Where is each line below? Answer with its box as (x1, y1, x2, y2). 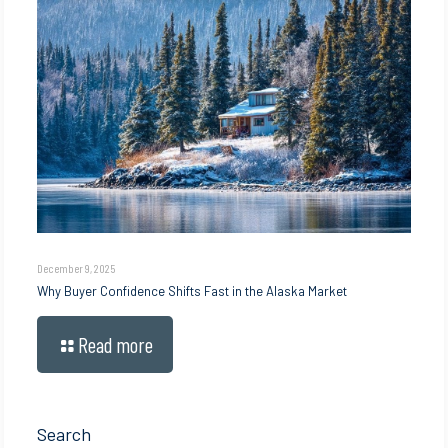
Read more (78, 332, 154, 358)
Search (37, 423, 92, 446)
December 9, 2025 (37, 261, 116, 276)
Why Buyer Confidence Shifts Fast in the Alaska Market (37, 283, 348, 300)
